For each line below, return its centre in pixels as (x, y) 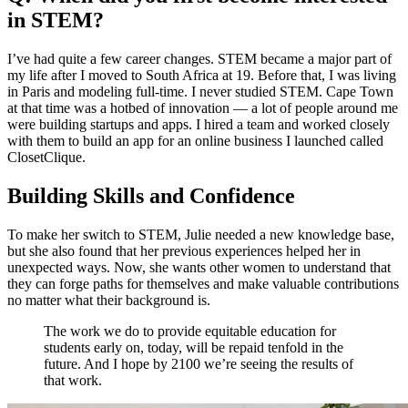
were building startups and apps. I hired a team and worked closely (199, 125)
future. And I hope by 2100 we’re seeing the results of (199, 364)
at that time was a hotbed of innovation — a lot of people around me (203, 108)
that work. (73, 381)
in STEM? (56, 20)
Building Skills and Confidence (151, 196)
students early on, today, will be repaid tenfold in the (194, 348)
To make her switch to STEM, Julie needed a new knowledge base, (201, 235)
